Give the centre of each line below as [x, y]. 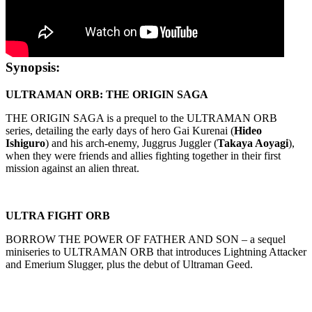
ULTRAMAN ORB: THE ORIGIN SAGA [107, 94]
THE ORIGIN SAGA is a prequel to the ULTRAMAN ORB [141, 118]
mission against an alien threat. [72, 168]
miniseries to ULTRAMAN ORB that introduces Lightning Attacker [156, 251]
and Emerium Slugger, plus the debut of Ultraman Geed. [129, 264]
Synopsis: [33, 68]
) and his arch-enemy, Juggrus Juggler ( [131, 143]
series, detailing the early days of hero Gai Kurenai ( [120, 130]
